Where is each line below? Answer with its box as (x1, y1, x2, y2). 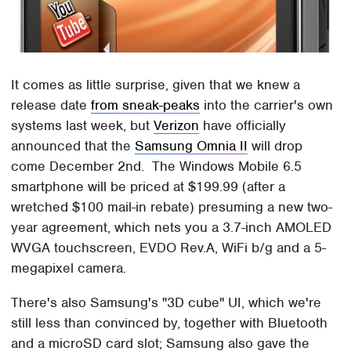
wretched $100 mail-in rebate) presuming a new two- (11, 198, 333, 216)
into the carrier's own (200, 96, 334, 114)
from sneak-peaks (91, 96, 201, 114)
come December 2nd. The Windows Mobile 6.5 (11, 157, 302, 175)
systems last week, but (11, 117, 154, 135)
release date (11, 96, 92, 114)
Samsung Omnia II (135, 137, 248, 155)
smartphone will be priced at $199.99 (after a (11, 178, 286, 196)
